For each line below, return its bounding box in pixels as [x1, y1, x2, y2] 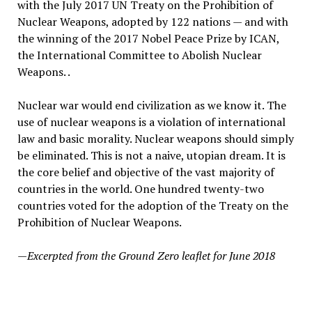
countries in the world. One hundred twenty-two [17, 181, 264, 196]
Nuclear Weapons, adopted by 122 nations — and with [17, 14, 288, 29]
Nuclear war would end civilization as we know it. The [17, 97, 286, 113]
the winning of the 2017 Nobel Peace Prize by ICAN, [17, 31, 279, 46]
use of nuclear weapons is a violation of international [17, 114, 286, 130]
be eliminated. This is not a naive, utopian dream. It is [17, 148, 286, 163]
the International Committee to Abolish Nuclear [17, 47, 262, 63]
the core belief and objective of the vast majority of [17, 164, 274, 180]
